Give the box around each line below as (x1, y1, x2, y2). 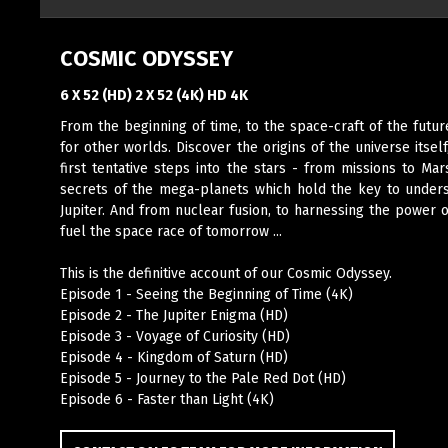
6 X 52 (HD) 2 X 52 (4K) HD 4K (60, 86, 248, 104)
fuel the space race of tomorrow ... (60, 222, 282, 240)
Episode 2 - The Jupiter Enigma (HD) (60, 306, 288, 324)
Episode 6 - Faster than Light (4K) (60, 390, 274, 408)
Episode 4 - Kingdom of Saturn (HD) (60, 348, 288, 366)
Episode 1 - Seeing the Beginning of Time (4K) (60, 285, 353, 303)
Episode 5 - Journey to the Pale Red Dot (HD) (60, 369, 346, 387)
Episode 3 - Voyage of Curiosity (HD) (60, 327, 290, 345)
